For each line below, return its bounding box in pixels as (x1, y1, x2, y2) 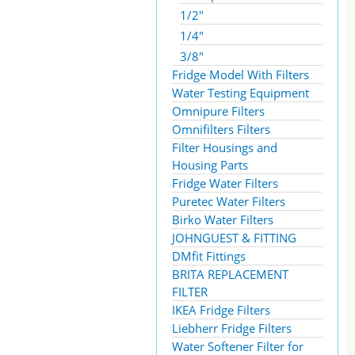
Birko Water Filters (172, 212, 273, 227)
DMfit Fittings (172, 248, 246, 264)
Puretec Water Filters (172, 193, 285, 209)
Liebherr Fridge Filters (172, 320, 292, 336)
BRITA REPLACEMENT (172, 266, 288, 282)
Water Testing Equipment (172, 85, 309, 101)
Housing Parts (172, 157, 248, 173)
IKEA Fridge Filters (172, 302, 270, 318)
